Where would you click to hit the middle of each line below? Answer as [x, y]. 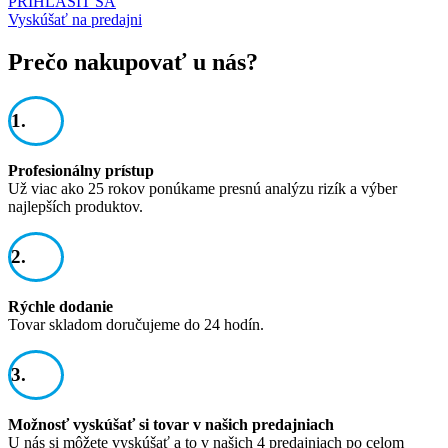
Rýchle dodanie [60, 306]
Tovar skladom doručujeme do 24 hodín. [136, 324]
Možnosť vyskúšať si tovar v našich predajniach [171, 424]
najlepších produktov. [75, 206]
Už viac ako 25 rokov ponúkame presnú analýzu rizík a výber [202, 188]
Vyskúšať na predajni [75, 19]
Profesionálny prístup [81, 170]
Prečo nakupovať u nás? [133, 61]
